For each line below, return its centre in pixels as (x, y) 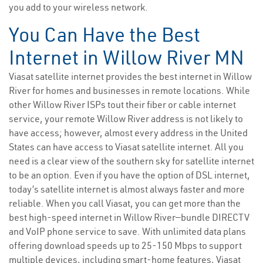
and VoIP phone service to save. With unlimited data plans (127, 232)
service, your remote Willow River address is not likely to (126, 119)
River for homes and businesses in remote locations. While (129, 91)
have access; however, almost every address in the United (128, 133)
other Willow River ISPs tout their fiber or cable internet (122, 105)
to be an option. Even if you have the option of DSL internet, (129, 175)
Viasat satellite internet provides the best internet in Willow (130, 77)
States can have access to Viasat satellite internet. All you (126, 147)
